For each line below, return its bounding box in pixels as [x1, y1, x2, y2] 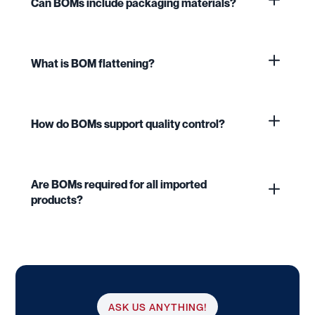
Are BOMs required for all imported [31, 177, 207, 192]
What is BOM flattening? [31, 56, 155, 71]
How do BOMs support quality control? [31, 117, 225, 131]
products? [31, 193, 83, 207]
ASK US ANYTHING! [108, 301, 207, 314]
